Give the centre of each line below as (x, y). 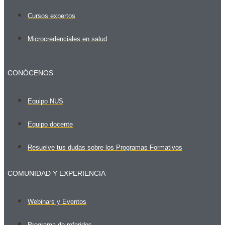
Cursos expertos (51, 16)
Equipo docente (50, 124)
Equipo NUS (45, 101)
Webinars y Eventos (57, 201)
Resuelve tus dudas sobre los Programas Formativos (105, 147)
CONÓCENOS (30, 73)
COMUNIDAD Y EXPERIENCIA (57, 173)
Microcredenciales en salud (67, 39)
